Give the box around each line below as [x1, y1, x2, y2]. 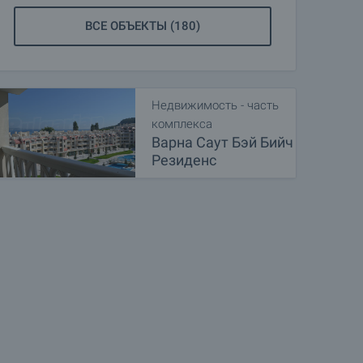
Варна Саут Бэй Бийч [152, 134, 293, 151]
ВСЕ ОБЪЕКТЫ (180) [85, 19, 200, 33]
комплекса [152, 117, 212, 131]
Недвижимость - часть [152, 98, 279, 113]
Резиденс [152, 152, 216, 169]
